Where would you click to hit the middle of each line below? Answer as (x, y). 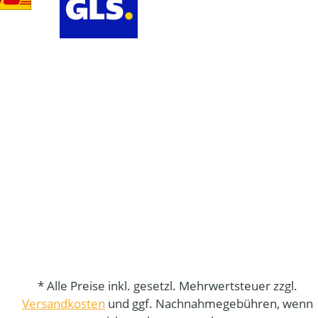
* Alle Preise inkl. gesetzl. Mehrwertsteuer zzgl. (167, 286)
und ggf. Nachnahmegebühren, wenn (209, 304)
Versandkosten (63, 304)
